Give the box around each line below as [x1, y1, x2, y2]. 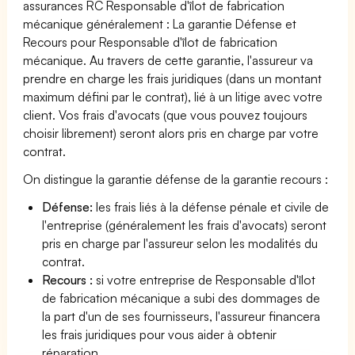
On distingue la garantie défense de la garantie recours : [23, 170, 329, 187]
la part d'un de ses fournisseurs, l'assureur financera [42, 307, 321, 324]
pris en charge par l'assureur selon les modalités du [42, 235, 319, 251]
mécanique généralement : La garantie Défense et [23, 15, 297, 32]
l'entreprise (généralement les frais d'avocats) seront [42, 216, 327, 233]
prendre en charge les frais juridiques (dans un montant [23, 70, 323, 86]
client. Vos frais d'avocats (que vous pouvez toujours [23, 106, 308, 123]
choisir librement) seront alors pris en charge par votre [23, 124, 319, 141]
